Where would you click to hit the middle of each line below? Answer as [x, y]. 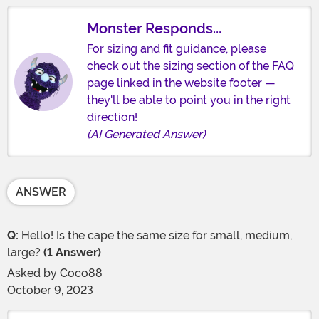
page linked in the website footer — [181, 83]
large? [25, 253]
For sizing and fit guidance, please [177, 49]
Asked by [33, 273]
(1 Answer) [72, 253]
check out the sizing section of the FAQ [190, 66]
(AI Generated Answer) [146, 135]
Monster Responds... [154, 29]
